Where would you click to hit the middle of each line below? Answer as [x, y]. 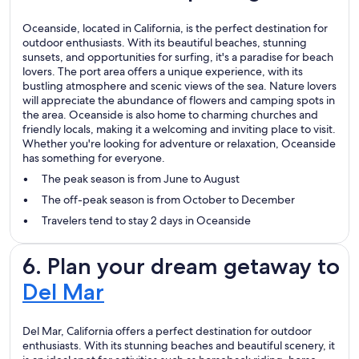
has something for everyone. [94, 158]
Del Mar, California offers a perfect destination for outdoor [167, 331]
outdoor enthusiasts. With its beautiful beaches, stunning [165, 43]
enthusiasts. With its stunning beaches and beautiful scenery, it [179, 346]
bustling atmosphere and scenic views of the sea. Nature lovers [179, 86]
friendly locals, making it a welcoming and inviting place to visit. [179, 129]
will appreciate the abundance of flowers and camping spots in [179, 101]
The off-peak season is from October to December [168, 200]
